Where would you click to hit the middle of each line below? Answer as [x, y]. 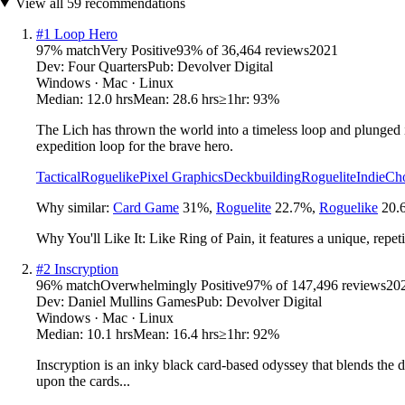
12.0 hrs [110, 99]
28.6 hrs [196, 99]
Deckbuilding [262, 176]
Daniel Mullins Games [132, 301]
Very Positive [138, 50]
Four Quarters [108, 66]
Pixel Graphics [181, 176]
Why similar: [75, 207]
